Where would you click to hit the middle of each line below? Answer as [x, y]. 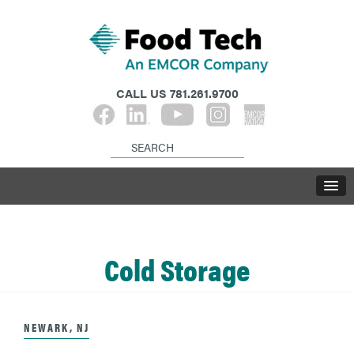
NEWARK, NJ [56, 328]
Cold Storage [177, 269]
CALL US [143, 93]
